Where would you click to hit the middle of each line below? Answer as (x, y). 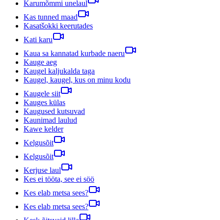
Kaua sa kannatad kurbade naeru (74, 53)
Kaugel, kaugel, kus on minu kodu (77, 80)
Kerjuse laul (42, 170)
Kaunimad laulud (50, 120)
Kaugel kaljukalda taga (59, 71)
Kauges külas (44, 102)
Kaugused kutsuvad (54, 111)
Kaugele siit (42, 93)
